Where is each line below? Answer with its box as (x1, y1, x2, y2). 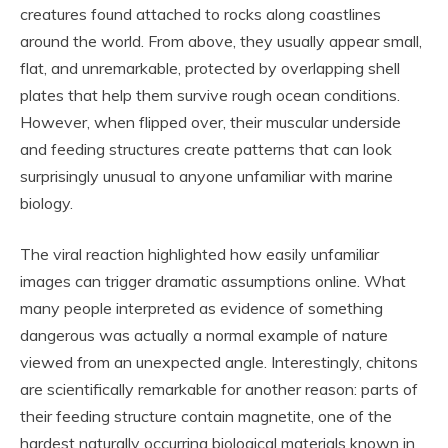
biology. (20, 193, 73, 214)
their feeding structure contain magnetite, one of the (20, 406, 392, 427)
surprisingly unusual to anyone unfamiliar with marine (20, 166, 393, 187)
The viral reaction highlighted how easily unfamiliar (20, 244, 379, 265)
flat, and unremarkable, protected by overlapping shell (20, 58, 400, 79)
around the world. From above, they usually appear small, (20, 31, 422, 52)
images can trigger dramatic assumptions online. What (20, 271, 406, 292)
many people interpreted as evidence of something (20, 298, 383, 319)
